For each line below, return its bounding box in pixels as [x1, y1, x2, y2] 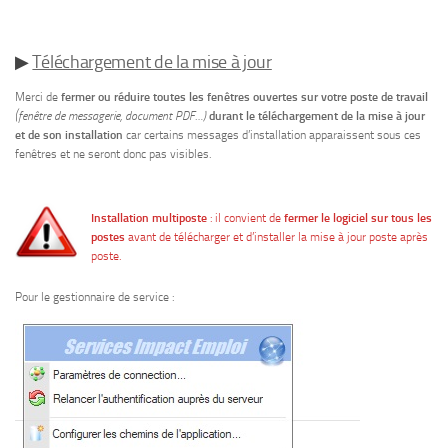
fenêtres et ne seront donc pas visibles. [15, 147, 214, 162]
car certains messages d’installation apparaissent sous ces [123, 128, 421, 143]
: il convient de [207, 210, 285, 225]
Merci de [15, 90, 61, 105]
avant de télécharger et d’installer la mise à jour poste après [128, 229, 429, 244]
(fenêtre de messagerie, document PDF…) [15, 109, 206, 124]
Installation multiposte [91, 210, 208, 225]
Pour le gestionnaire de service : [15, 289, 174, 304]
